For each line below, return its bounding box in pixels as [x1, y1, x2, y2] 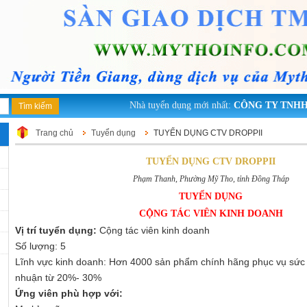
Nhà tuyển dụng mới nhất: [116, 100, 221, 111]
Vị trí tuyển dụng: [15, 225, 97, 236]
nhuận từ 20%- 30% [15, 272, 101, 284]
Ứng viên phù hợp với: [15, 288, 123, 299]
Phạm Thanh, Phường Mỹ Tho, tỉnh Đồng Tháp [132, 174, 289, 184]
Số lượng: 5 [15, 241, 66, 252]
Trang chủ [36, 128, 73, 138]
